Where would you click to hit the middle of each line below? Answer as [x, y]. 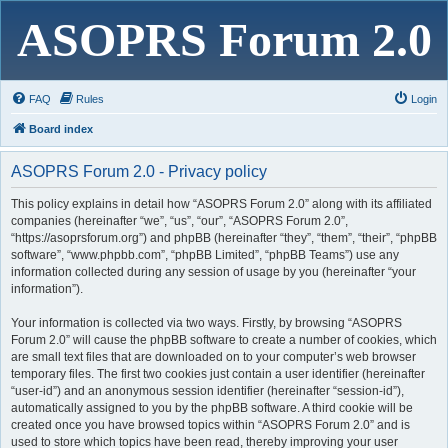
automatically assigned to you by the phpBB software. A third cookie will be [212, 408]
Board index [61, 129]
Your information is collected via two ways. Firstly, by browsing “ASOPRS [206, 323]
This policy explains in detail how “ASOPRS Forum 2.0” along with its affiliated [221, 204]
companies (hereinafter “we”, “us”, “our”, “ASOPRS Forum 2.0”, [179, 221]
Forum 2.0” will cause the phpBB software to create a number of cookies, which [224, 340]
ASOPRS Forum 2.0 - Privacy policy [139, 171]
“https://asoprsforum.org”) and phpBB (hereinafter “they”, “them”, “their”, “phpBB [224, 238]
